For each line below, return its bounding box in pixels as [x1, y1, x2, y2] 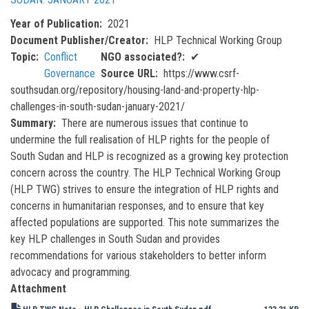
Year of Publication [10, 17, 99, 30]
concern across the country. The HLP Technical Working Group [10, 166, 281, 179]
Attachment [10, 281, 66, 295]
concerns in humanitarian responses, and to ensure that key [10, 199, 264, 212]
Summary [10, 116, 53, 130]
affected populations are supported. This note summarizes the [10, 215, 279, 229]
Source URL [101, 66, 155, 80]
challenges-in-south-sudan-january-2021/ [10, 99, 185, 113]
